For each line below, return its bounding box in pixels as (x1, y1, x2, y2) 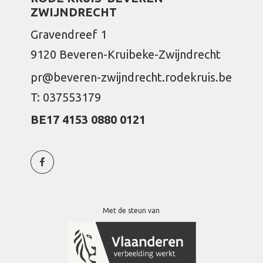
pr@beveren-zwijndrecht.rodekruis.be (31, 70, 232, 84)
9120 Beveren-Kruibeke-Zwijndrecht (31, 48, 221, 61)
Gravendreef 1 (31, 28, 107, 41)
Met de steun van (103, 207, 160, 214)
